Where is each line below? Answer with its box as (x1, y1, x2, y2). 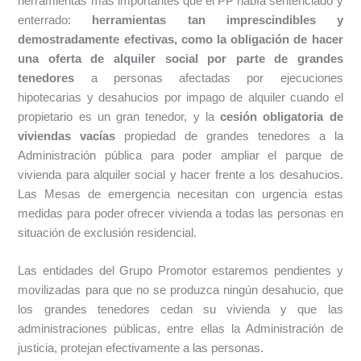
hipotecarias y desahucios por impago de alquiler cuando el (18, 91, 343, 105)
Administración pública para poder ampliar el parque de (18, 149, 343, 163)
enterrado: (18, 14, 93, 27)
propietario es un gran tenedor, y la (18, 110, 221, 124)
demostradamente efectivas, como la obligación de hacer (18, 33, 343, 47)
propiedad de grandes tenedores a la (115, 130, 343, 143)
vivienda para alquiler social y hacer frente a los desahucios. (18, 168, 343, 182)
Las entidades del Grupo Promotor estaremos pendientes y (18, 264, 343, 278)
